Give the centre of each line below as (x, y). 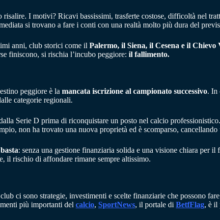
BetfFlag (190, 204)
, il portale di (155, 204)
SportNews (117, 204)
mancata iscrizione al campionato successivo (135, 91)
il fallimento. (149, 55)
